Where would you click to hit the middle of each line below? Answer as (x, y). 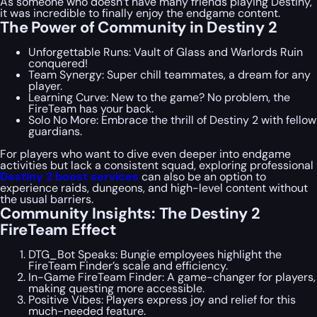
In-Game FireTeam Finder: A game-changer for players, (172, 277)
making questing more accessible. (116, 288)
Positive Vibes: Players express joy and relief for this (162, 299)
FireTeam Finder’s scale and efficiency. (128, 265)
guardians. (55, 131)
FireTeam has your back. (91, 108)
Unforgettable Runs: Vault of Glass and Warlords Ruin (166, 52)
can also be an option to (202, 176)
